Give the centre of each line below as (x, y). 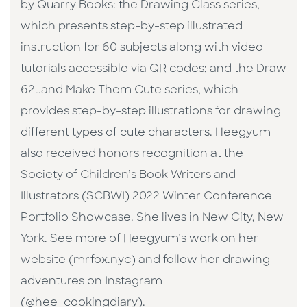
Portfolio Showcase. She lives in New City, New (152, 218)
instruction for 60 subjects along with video (142, 48)
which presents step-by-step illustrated (132, 27)
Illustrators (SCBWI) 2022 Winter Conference (146, 197)
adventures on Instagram (91, 282)
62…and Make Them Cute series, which (130, 91)
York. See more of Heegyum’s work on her (139, 240)
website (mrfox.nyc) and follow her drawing (145, 261)
